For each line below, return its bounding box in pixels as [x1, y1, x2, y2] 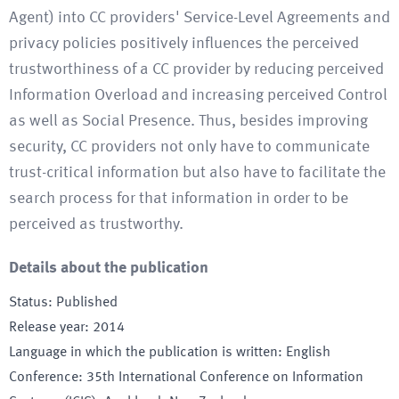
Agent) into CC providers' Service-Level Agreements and [9, 10, 390, 26]
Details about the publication [9, 260, 208, 276]
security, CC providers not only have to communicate [9, 139, 370, 155]
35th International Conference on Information [86, 370, 363, 385]
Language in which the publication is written [9, 346, 278, 360]
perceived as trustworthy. [9, 216, 183, 232]
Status [9, 296, 48, 310]
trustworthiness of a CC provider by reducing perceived [9, 61, 384, 77]
